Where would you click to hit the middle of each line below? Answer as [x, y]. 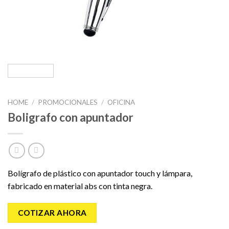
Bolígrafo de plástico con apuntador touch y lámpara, [100, 173]
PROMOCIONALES [68, 102]
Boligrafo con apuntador [71, 117]
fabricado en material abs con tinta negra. [80, 186]
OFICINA [121, 102]
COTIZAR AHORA [52, 213]
